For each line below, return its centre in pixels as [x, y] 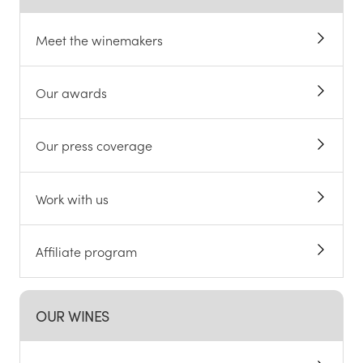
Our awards [72, 92]
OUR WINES [73, 316]
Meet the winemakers [100, 39]
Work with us [73, 198]
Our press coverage [94, 145]
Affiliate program [87, 252]
